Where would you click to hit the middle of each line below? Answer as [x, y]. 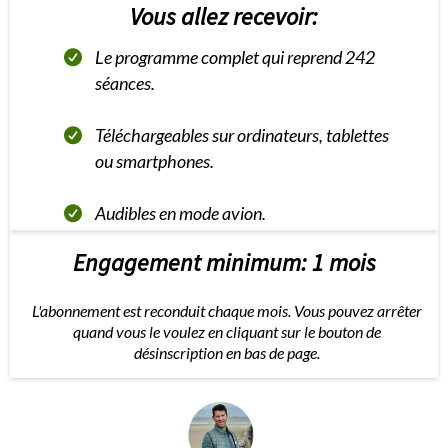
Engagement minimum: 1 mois [224, 262]
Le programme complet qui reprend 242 [234, 57]
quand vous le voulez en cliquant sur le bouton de [226, 331]
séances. [124, 83]
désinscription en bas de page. [226, 352]
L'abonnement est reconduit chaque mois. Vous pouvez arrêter [226, 310]
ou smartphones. [154, 161]
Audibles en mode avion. [180, 213]
